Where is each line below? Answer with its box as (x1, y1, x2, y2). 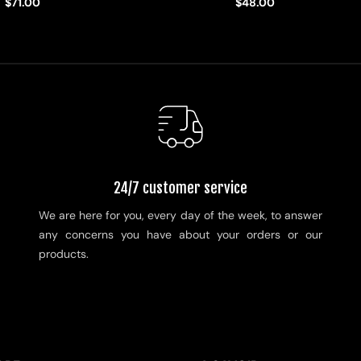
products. (39, 247, 89, 262)
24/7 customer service (114, 179, 247, 197)
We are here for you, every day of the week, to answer (39, 208, 322, 223)
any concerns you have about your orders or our (39, 227, 322, 243)
